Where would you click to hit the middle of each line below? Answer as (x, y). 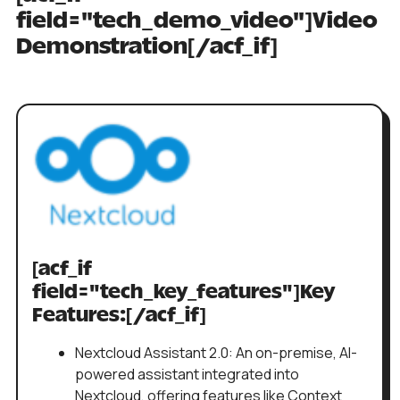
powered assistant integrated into (187, 375)
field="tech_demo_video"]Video (197, 21)
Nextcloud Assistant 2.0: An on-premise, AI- (216, 353)
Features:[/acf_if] (119, 317)
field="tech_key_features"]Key (184, 293)
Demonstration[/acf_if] (147, 47)
